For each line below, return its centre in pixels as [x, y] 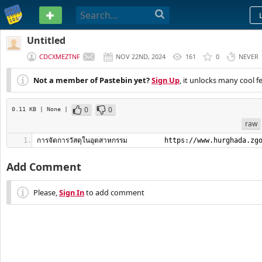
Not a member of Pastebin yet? [92, 80]
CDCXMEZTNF [60, 56]
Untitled [46, 40]
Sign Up [166, 80]
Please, [46, 192]
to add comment [114, 192]
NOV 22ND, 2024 [141, 56]
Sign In [72, 192]
